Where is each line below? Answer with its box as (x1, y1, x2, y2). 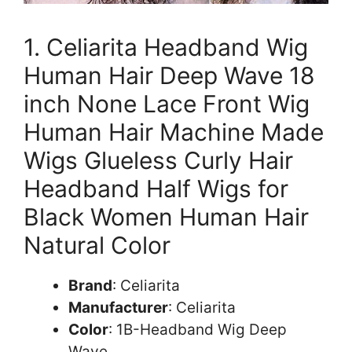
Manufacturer (68, 298, 168, 317)
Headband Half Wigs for (24, 174, 288, 203)
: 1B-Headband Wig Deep (108, 320, 287, 339)
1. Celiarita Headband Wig (24, 32, 308, 61)
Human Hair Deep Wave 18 (24, 60, 315, 90)
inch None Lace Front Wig (24, 89, 310, 118)
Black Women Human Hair (24, 202, 309, 231)
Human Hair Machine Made (24, 117, 324, 146)
